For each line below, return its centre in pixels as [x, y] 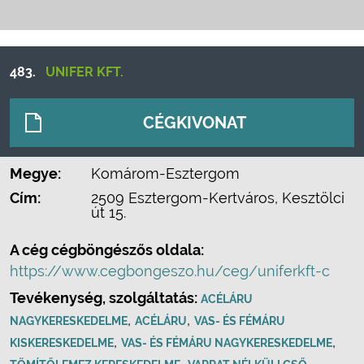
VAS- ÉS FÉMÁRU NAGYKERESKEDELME [227, 343]
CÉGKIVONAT [195, 123]
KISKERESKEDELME [62, 343]
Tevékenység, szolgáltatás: [105, 298]
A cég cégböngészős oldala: [107, 250]
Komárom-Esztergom [165, 173]
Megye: [35, 173]
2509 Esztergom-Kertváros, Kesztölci [218, 198]
